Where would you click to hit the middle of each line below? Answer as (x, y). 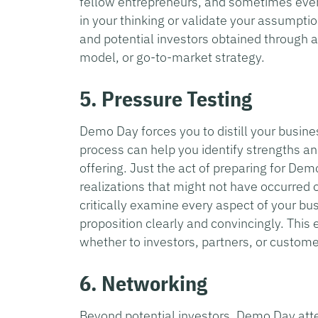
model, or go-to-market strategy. (174, 57)
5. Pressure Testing (166, 98)
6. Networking (143, 283)
